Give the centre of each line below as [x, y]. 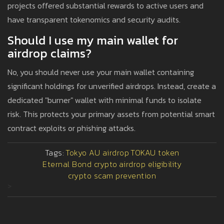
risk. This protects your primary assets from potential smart [111, 114]
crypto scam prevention [112, 176]
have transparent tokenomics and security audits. [94, 20]
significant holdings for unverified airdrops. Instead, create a [112, 86]
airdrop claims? [49, 53]
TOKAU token [155, 153]
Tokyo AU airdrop [97, 153]
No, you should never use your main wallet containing [101, 72]
